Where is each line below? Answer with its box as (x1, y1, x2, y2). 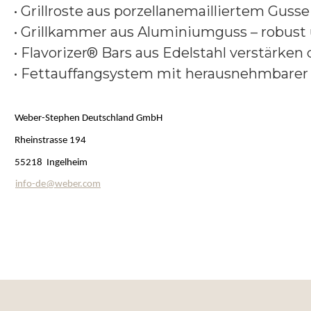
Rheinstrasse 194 (15, 135, 86, 146)
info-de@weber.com (15, 179, 101, 190)
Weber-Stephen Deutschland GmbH (15, 113, 162, 124)
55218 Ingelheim (15, 158, 87, 169)
